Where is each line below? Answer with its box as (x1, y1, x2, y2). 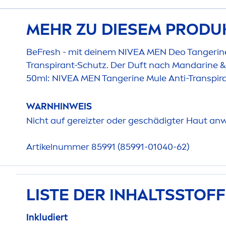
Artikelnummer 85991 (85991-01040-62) (26, 141, 190, 152)
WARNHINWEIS (26, 100, 92, 112)
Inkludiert (26, 211, 68, 223)
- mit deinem (61, 46, 118, 58)
